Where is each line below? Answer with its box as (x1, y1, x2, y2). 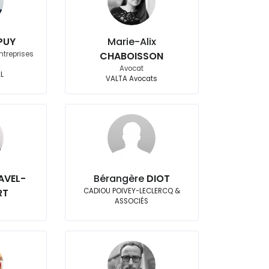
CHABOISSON (100, 49, 164, 63)
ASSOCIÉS (115, 196, 149, 206)
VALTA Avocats (106, 74, 158, 83)
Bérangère (93, 172, 147, 186)
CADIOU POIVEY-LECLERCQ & (83, 186, 180, 196)
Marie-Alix (107, 35, 156, 49)
